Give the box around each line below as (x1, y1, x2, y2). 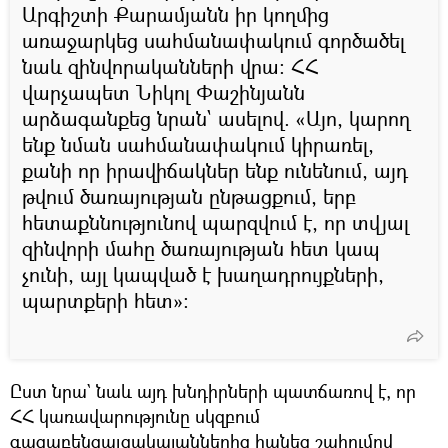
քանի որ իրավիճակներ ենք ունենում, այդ (22, 156, 408, 184)
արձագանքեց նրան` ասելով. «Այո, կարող (22, 104, 410, 132)
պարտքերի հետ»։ (22, 286, 189, 314)
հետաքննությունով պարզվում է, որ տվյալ (22, 208, 409, 236)
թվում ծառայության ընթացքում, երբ (22, 182, 356, 210)
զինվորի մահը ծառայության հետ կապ (22, 234, 380, 262)
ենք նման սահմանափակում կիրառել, (22, 130, 374, 158)
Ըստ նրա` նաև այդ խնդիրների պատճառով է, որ (10, 378, 416, 403)
